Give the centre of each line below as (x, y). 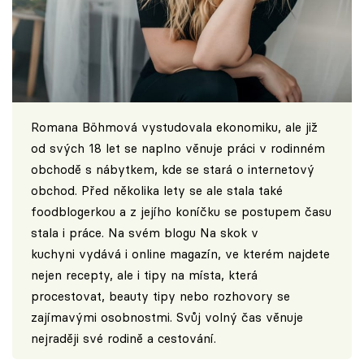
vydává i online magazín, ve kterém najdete (202, 254)
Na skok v (229, 233)
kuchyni (52, 254)
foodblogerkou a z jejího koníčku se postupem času (181, 212)
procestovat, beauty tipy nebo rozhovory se (160, 297)
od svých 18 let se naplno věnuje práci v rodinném (178, 149)
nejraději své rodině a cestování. (123, 339)
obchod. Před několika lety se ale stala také (156, 191)
